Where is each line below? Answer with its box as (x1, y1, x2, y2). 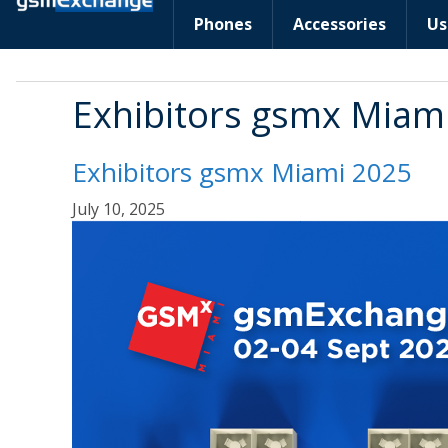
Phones (194, 13, 252, 35)
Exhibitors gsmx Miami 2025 (72, 154, 412, 190)
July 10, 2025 (72, 198, 165, 220)
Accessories (293, 13, 386, 35)
